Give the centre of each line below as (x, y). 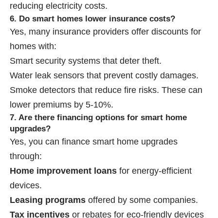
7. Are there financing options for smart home (98, 117)
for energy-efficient (154, 171)
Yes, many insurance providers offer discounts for (105, 31)
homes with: (33, 46)
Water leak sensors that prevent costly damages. (104, 75)
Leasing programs (48, 200)
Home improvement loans (63, 171)
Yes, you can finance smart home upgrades (94, 141)
